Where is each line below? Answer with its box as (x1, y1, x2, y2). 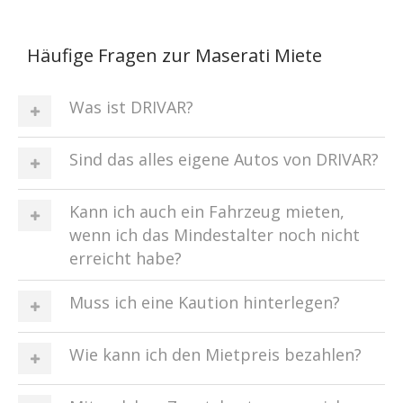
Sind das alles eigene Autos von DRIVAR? (69, 148, 379, 170)
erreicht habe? (69, 247, 182, 269)
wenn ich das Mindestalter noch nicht (69, 224, 360, 246)
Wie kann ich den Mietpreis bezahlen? (69, 344, 362, 365)
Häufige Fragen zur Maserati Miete (27, 43, 322, 67)
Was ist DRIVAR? (69, 96, 193, 118)
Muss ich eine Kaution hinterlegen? (69, 291, 340, 313)
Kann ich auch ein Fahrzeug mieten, (69, 201, 345, 222)
